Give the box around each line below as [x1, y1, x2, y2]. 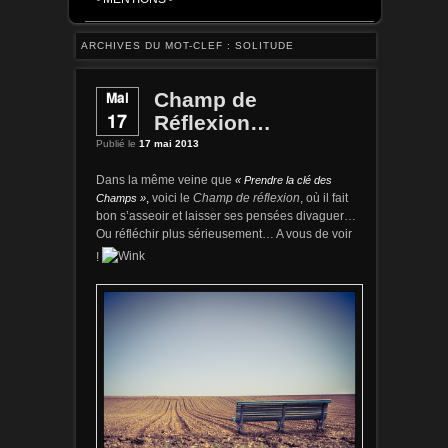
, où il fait [299, 190, 348, 204]
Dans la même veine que [95, 172, 235, 186]
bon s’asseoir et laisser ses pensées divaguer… [95, 208, 356, 222]
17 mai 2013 [138, 138, 199, 150]
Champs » [95, 191, 146, 204]
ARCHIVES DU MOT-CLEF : [80, 39, 235, 51]
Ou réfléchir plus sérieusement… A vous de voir [95, 226, 352, 240]
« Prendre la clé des [234, 173, 332, 186]
